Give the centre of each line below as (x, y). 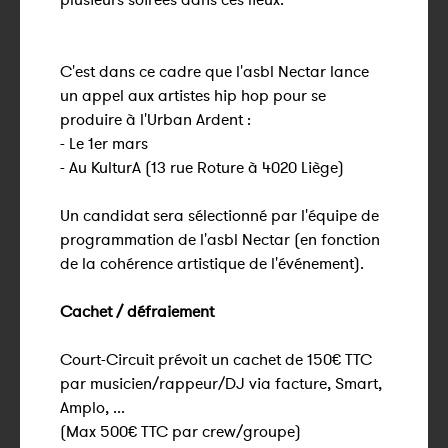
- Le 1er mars (104, 143)
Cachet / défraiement (137, 311)
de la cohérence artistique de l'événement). (212, 263)
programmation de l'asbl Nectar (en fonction (220, 239)
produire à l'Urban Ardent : (155, 119)
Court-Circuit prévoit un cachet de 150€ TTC (216, 359)
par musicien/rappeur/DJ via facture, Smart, (221, 383)
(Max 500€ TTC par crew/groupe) (180, 431)
